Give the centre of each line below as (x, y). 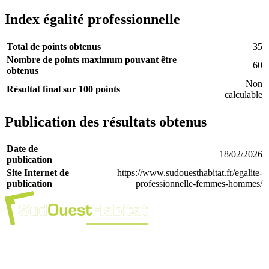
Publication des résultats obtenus (106, 122)
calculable (243, 94)
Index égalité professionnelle (92, 19)
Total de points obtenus (54, 46)
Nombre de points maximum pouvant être (92, 59)
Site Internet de (38, 173)
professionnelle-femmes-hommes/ (199, 184)
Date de (22, 149)
